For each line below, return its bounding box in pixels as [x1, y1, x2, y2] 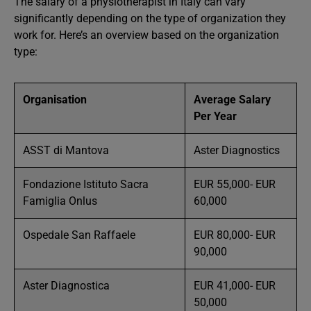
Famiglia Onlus [23, 194, 97, 208]
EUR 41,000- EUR [194, 279, 276, 292]
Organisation [23, 93, 90, 106]
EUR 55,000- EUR [194, 178, 276, 191]
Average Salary [194, 93, 271, 106]
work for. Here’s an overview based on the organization [14, 28, 279, 42]
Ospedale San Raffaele [23, 228, 135, 242]
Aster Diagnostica [23, 279, 110, 292]
